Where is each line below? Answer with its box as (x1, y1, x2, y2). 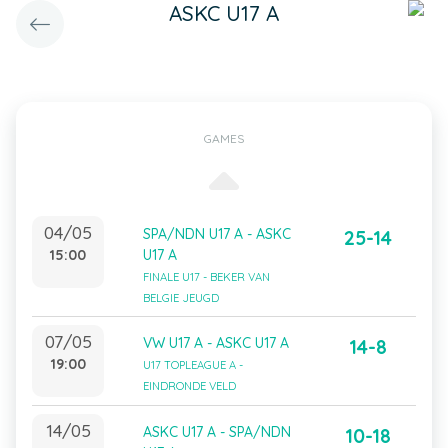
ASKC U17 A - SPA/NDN (143, 423, 291, 441)
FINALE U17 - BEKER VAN (143, 270, 270, 284)
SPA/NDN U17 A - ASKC (143, 225, 291, 243)
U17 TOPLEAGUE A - (143, 358, 243, 372)
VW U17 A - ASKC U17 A (143, 334, 289, 352)
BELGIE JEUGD (143, 291, 219, 305)
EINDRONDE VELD (143, 379, 236, 393)
